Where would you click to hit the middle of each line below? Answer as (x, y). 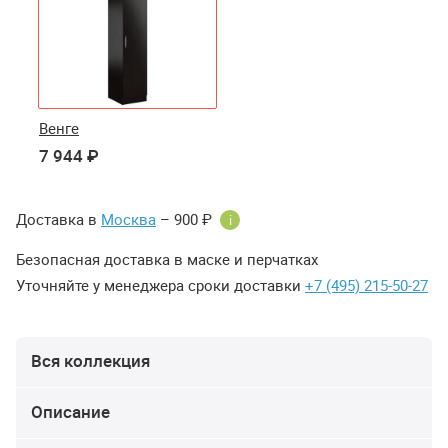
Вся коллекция (90, 361)
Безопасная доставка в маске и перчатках (167, 259)
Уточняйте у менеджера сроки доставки (160, 285)
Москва (128, 219)
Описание (70, 412)
